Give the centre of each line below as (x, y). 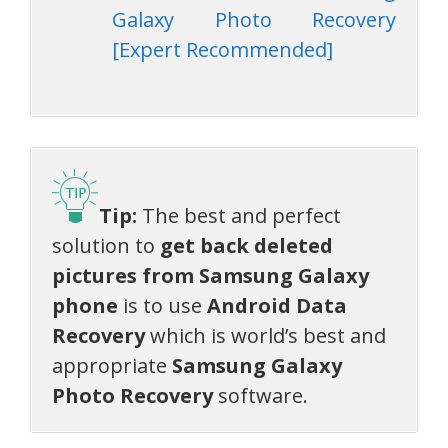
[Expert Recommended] (222, 49)
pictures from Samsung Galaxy (210, 275)
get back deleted (246, 245)
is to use (162, 305)
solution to (106, 245)
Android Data (277, 305)
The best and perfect (241, 215)
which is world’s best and (265, 335)
